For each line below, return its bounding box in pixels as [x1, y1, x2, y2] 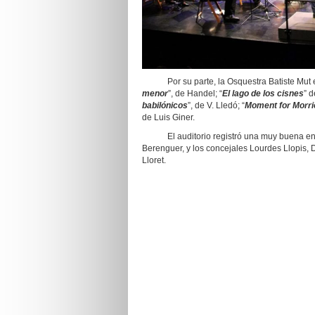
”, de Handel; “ [168, 89, 222, 98]
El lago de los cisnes [222, 89, 304, 98]
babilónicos [142, 101, 188, 110]
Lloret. [142, 155, 166, 165]
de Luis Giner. [142, 112, 195, 122]
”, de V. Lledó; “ [188, 101, 245, 110]
